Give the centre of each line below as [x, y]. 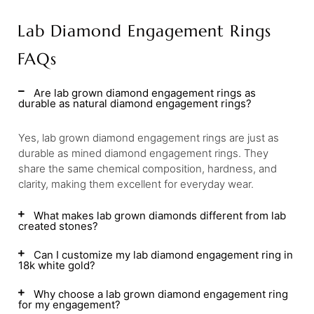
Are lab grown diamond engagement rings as [145, 93]
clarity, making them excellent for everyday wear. [136, 184]
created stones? [58, 226]
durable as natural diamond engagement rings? [135, 103]
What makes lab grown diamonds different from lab [160, 216]
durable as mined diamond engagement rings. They [143, 153]
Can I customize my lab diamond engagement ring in [163, 255]
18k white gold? [57, 265]
